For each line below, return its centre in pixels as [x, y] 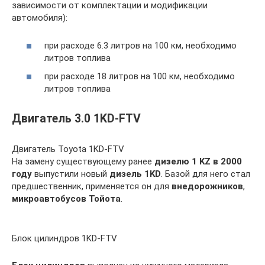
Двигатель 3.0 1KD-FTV [76, 119]
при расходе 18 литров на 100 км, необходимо [140, 76]
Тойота [105, 199]
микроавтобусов [49, 199]
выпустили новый [71, 174]
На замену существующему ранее [83, 161]
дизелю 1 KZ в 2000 [198, 161]
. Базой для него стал [206, 174]
